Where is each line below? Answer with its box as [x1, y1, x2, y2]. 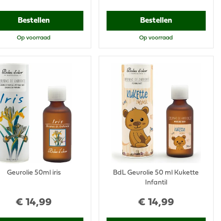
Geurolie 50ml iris [6, 169, 61, 176]
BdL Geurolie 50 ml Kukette [113, 169, 199, 176]
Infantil [145, 179, 167, 186]
